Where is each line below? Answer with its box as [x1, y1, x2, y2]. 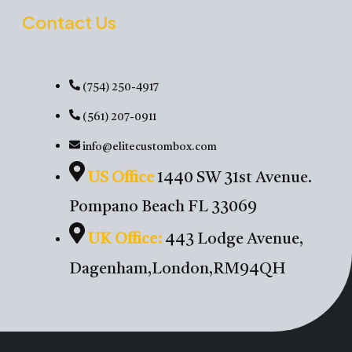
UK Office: [88, 232, 163, 248]
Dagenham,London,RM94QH [69, 262, 287, 278]
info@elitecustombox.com [82, 141, 218, 152]
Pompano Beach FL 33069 [69, 200, 258, 216]
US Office [88, 170, 155, 186]
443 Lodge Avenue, [162, 232, 304, 248]
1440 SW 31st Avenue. [154, 170, 313, 186]
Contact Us [22, 10, 117, 33]
